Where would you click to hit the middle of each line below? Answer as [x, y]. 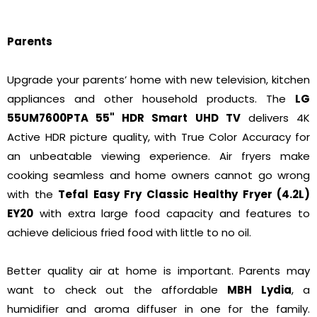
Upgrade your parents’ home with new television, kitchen [158, 79]
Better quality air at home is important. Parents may [158, 270]
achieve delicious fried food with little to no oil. [131, 232]
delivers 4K [275, 117]
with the [33, 194]
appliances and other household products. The [151, 98]
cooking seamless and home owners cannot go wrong [158, 175]
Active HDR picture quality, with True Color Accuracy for [158, 137]
